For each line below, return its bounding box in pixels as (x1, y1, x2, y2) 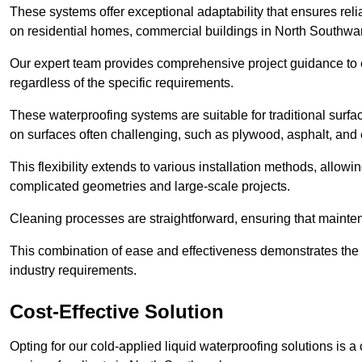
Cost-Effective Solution (10, 301, 224, 323)
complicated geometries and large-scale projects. (10, 179, 290, 194)
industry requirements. (10, 263, 137, 278)
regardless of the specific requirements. (10, 76, 234, 90)
